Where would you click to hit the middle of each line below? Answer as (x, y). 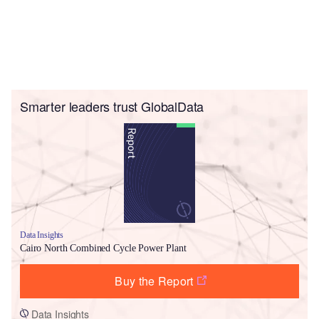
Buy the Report (154, 281)
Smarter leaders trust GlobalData (112, 106)
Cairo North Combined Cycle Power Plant (103, 248)
